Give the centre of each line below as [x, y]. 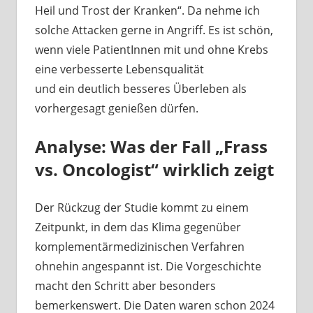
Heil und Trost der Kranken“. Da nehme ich [147, 11]
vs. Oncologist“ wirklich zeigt [154, 170]
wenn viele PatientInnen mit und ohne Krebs [151, 50]
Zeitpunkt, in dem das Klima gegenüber [138, 227]
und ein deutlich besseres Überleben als [140, 89]
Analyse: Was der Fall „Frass [151, 147]
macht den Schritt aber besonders [125, 286]
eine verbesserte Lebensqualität [119, 70]
